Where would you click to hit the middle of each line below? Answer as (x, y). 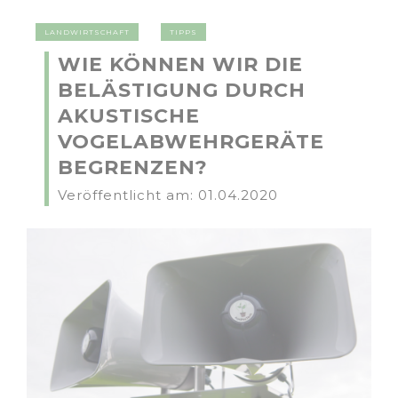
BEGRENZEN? (133, 167)
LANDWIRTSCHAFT (87, 32)
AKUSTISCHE (129, 116)
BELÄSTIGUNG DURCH (182, 90)
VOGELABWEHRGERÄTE (191, 142)
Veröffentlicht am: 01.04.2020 (168, 195)
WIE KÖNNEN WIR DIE (180, 64)
